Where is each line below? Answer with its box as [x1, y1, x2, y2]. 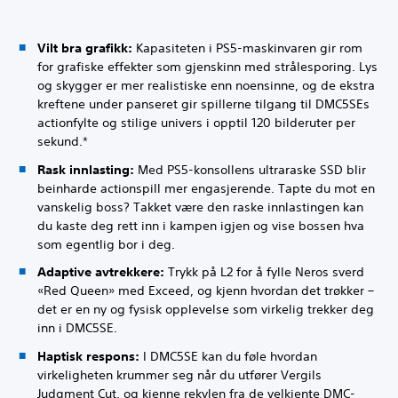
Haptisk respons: [37, 347, 139, 364]
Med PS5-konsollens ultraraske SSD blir [134, 161, 366, 178]
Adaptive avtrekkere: [37, 264, 164, 281]
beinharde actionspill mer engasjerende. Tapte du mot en [37, 179, 375, 196]
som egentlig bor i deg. [37, 235, 175, 252]
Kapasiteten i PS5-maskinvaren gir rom [132, 40, 362, 57]
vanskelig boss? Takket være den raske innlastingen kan [37, 198, 363, 215]
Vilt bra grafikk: [37, 40, 132, 57]
